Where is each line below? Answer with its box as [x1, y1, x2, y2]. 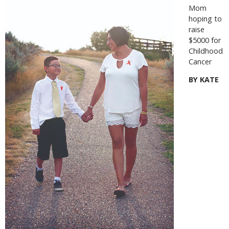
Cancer [188, 56, 212, 66]
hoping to [188, 13, 222, 24]
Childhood [188, 45, 223, 56]
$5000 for [188, 35, 221, 45]
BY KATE [188, 75, 219, 85]
